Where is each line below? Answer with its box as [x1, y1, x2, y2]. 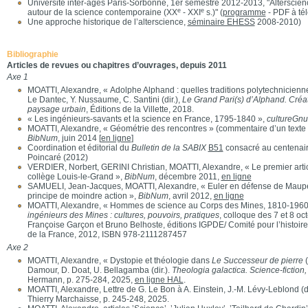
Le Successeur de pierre [211, 256, 303, 265]
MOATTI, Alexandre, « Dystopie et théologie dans [27, 256, 212, 265]
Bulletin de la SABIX [131, 143, 206, 153]
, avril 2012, [168, 191, 214, 201]
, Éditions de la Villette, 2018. [85, 104, 194, 114]
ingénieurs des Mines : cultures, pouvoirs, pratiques [27, 210, 219, 220]
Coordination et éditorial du [27, 143, 131, 153]
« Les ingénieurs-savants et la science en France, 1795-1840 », [27, 114, 267, 124]
